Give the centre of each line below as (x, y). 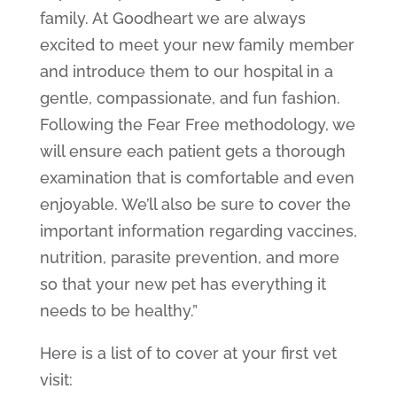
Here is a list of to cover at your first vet (188, 353)
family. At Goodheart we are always (172, 18)
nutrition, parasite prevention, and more (189, 257)
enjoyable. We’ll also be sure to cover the (195, 204)
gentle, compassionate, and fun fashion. (190, 97)
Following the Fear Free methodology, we (197, 124)
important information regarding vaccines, (198, 230)
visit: (56, 379)
